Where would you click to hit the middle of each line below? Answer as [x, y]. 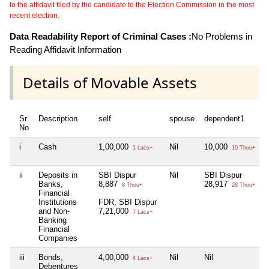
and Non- [54, 211]
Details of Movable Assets [110, 83]
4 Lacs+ [142, 258]
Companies [58, 238]
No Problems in [222, 36]
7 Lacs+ [142, 212]
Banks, [51, 184]
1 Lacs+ [142, 148]
